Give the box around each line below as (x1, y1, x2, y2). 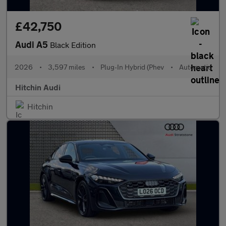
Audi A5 (15, 39, 50, 50)
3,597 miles (48, 63, 85, 71)
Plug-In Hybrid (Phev (100, 63, 164, 71)
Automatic (179, 63, 211, 71)
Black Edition (50, 40, 96, 49)
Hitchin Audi (15, 82, 61, 92)
